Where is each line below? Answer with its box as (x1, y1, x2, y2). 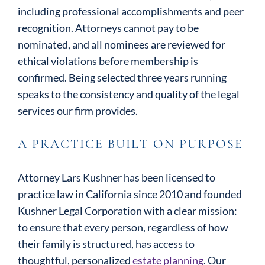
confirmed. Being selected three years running (18, 71, 227, 84)
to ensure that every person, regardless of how (18, 221, 228, 234)
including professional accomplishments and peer (18, 5, 244, 18)
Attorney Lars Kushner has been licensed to (18, 171, 215, 184)
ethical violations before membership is (18, 54, 198, 67)
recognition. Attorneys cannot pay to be (18, 21, 199, 34)
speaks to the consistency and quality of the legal (18, 88, 240, 101)
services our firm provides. (18, 104, 138, 117)
